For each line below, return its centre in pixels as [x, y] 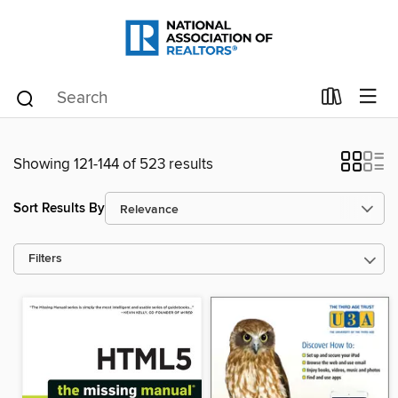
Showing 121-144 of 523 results [113, 164]
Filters [45, 259]
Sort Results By [59, 208]
